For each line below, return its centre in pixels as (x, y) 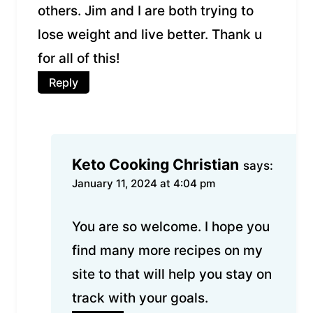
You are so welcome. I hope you (171, 227)
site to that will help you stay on (172, 275)
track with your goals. (140, 298)
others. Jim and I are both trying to (146, 10)
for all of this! (79, 58)
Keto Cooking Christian (155, 164)
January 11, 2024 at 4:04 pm (144, 183)
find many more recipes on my (167, 251)
